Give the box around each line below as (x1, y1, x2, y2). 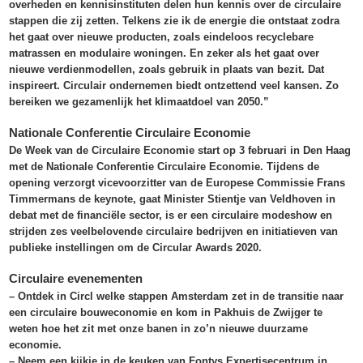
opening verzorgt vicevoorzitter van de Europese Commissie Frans (9, 177, 346, 190)
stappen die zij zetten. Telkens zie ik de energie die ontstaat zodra (9, 15, 340, 28)
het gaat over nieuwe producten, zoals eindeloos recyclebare (9, 31, 314, 44)
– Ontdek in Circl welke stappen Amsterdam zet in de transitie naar (9, 290, 344, 303)
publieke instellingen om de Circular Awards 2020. (9, 241, 263, 254)
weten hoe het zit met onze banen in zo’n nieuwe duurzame (9, 322, 309, 335)
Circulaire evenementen (9, 271, 143, 286)
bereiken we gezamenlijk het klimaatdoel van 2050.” (9, 96, 270, 109)
